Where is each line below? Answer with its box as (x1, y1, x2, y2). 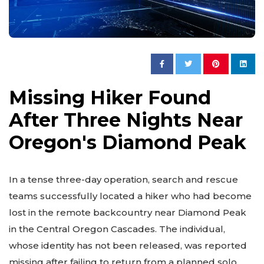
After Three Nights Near (9, 108, 243, 132)
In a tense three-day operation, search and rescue (9, 174, 238, 186)
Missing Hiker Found (9, 86, 211, 110)
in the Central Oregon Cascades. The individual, (9, 223, 225, 235)
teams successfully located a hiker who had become (9, 190, 252, 202)
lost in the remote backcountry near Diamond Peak (9, 207, 246, 219)
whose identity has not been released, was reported (9, 240, 247, 252)
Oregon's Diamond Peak (9, 131, 246, 154)
